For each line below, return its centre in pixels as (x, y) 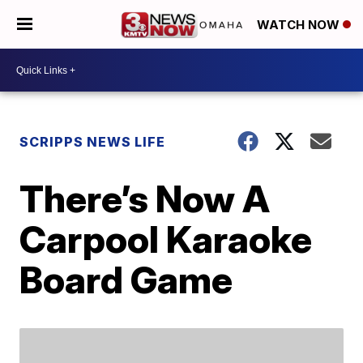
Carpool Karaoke (166, 239)
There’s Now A (145, 199)
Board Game (126, 280)
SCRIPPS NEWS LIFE (93, 142)
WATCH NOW (300, 25)
